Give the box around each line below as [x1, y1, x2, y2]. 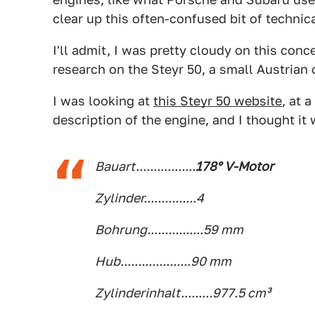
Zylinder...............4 [95, 191, 204, 205]
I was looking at [53, 94, 153, 108]
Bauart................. [95, 159, 195, 174]
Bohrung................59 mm [95, 222, 243, 237]
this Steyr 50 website [153, 94, 282, 108]
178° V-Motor [195, 159, 274, 174]
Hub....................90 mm [95, 254, 231, 269]
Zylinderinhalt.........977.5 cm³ [95, 285, 271, 300]
